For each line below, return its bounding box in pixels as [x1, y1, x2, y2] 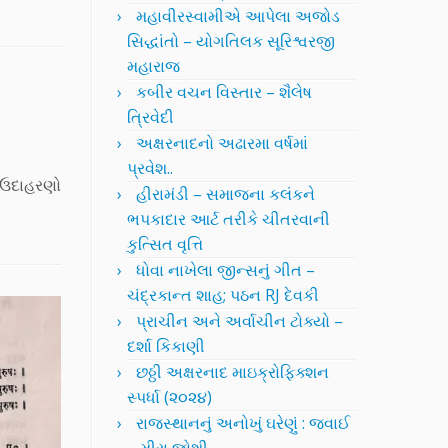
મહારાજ [127, 55, 180, 77]
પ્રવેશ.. [127, 157, 173, 179]
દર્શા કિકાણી [127, 335, 205, 357]
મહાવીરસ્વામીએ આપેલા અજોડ [136, 5, 340, 27]
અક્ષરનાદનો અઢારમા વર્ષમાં [136, 132, 308, 154]
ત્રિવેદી [127, 106, 174, 128]
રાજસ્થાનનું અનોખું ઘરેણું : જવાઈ [136, 412, 350, 434]
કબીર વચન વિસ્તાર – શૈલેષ [136, 81, 312, 103]
